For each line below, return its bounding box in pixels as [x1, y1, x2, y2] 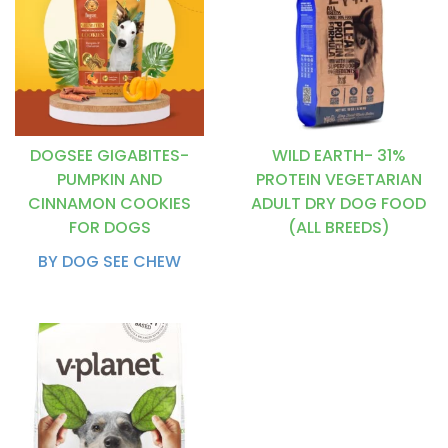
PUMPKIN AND [57, 168, 162, 191]
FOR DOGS [68, 216, 151, 239]
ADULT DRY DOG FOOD [251, 192, 426, 215]
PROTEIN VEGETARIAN [255, 168, 422, 191]
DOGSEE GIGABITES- [30, 144, 189, 167]
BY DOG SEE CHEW [38, 250, 181, 273]
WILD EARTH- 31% [271, 144, 406, 167]
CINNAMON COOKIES [28, 192, 191, 215]
